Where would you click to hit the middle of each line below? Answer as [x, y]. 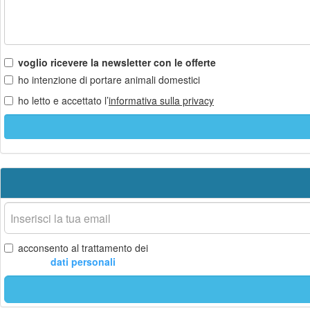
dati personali [83, 262]
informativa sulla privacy [161, 100]
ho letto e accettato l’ [63, 100]
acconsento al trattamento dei [83, 248]
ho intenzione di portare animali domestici [109, 80]
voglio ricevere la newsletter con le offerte [117, 62]
